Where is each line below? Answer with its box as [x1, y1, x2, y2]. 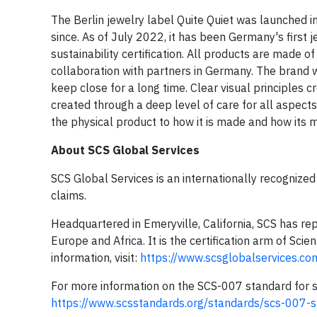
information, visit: [51, 250, 140, 265]
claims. [51, 188, 86, 202]
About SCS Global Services [51, 143, 200, 157]
